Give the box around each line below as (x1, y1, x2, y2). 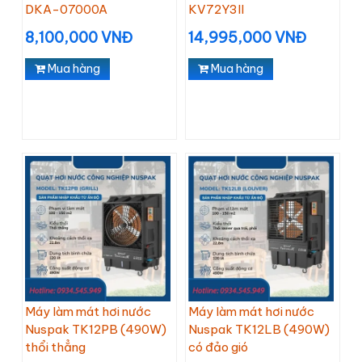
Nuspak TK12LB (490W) (188, 322, 330, 337)
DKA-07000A (25, 2, 107, 17)
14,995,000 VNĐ (188, 28, 306, 47)
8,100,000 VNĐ (25, 28, 133, 47)
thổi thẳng (25, 339, 86, 355)
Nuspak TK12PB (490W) (25, 322, 166, 337)
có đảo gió (188, 339, 248, 355)
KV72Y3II (188, 2, 244, 17)
